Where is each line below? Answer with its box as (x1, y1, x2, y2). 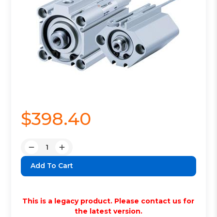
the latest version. (74, 206, 142, 216)
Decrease (31, 147, 64, 156)
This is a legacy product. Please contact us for (22, 196, 195, 205)
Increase (62, 147, 91, 156)
